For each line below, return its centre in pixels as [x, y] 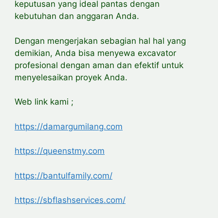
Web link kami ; [44, 102]
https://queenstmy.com [60, 151]
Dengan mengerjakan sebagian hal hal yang [100, 41]
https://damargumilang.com [69, 126]
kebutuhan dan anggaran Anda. [77, 16]
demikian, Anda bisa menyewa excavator [95, 53]
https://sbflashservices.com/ [70, 200]
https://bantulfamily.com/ [64, 175]
